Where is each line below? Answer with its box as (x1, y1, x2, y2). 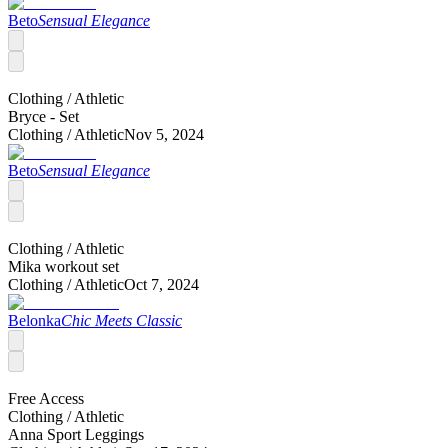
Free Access (8, 390, 84, 408)
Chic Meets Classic (61, 312, 182, 330)
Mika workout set (8, 258, 119, 276)
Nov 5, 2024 (124, 126, 204, 144)
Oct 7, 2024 (124, 276, 199, 294)
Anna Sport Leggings (8, 426, 144, 444)
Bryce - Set (8, 108, 79, 126)
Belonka (8, 312, 61, 330)
